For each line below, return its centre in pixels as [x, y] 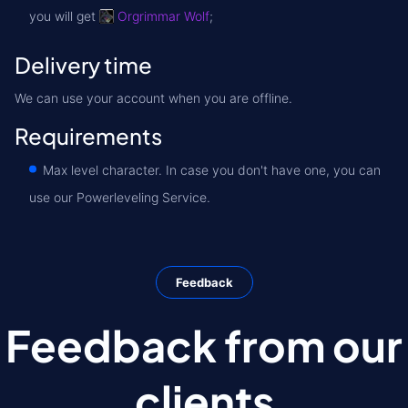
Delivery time [83, 65]
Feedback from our [204, 345]
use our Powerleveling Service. [120, 197]
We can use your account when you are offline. [153, 98]
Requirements [88, 136]
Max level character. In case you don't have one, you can [212, 170]
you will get [64, 16]
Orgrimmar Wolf [163, 16]
